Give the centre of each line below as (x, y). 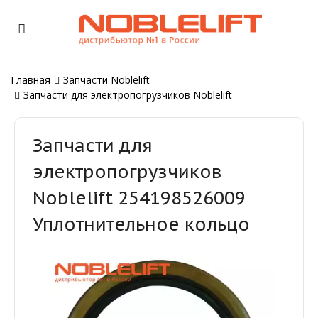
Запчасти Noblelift (106, 79)
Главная (31, 79)
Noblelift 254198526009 (139, 197)
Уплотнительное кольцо (141, 224)
